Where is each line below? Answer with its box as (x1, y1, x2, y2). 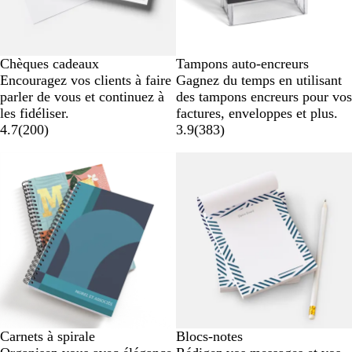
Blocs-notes (176, 328, 243, 345)
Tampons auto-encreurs (176, 56, 309, 72)
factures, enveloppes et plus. (176, 105, 338, 122)
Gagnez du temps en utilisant (176, 72, 342, 89)
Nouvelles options (176, 152, 279, 169)
